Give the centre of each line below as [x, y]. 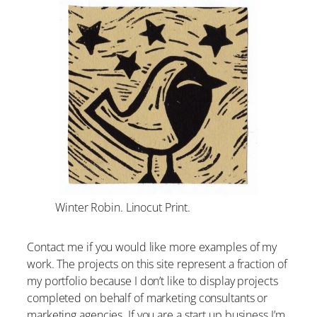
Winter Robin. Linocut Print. [123, 207]
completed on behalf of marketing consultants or [148, 298]
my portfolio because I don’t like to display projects [152, 281]
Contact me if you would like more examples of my [152, 247]
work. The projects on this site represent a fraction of [157, 264]
